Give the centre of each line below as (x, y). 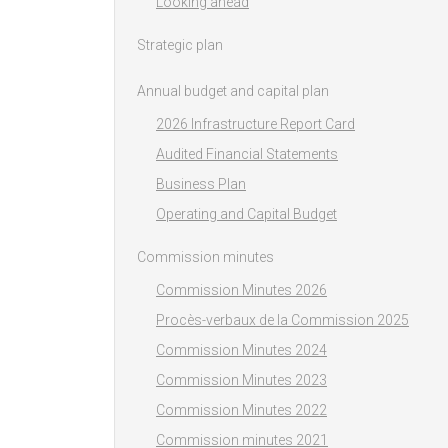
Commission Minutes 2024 (241, 350)
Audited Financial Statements (247, 154)
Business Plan (201, 184)
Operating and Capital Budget (246, 214)
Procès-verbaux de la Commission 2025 (282, 320)
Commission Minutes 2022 (241, 410)
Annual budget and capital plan (233, 91)
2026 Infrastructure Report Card (255, 124)
